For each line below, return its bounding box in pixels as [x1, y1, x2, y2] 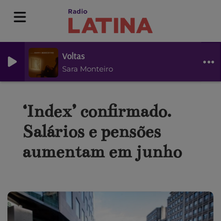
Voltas [62, 50, 84, 62]
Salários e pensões [22, 121, 161, 142]
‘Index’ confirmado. [22, 101, 171, 122]
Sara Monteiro [62, 64, 113, 74]
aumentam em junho [22, 141, 182, 162]
